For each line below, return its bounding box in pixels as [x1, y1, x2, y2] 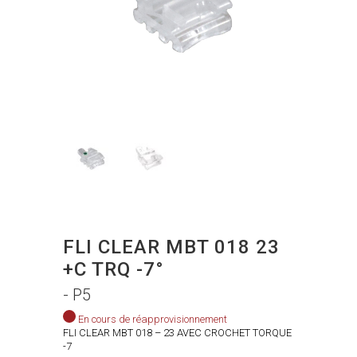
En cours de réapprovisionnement [78, 313, 227, 326]
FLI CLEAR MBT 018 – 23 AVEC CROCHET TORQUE [63, 327, 292, 339]
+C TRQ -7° [63, 258, 164, 281]
